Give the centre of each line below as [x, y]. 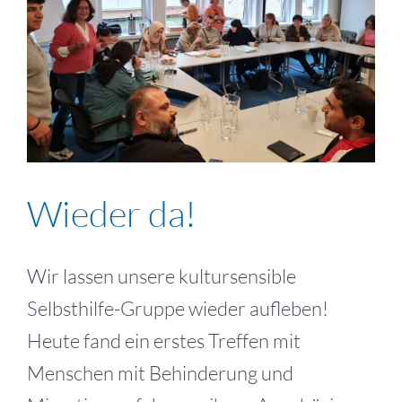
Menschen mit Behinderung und [160, 372]
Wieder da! [112, 213]
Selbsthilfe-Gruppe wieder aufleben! [178, 308]
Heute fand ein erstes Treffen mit [164, 340]
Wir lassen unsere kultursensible [162, 275]
